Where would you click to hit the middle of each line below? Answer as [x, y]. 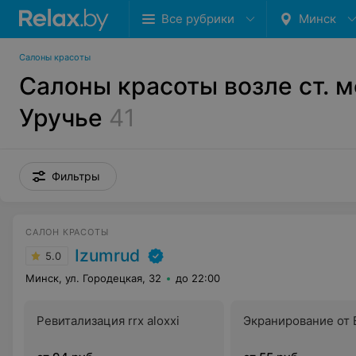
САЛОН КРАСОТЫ [67, 232]
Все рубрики [198, 19]
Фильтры [76, 176]
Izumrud [107, 255]
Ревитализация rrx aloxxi [108, 321]
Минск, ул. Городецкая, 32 [93, 278]
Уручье [61, 118]
